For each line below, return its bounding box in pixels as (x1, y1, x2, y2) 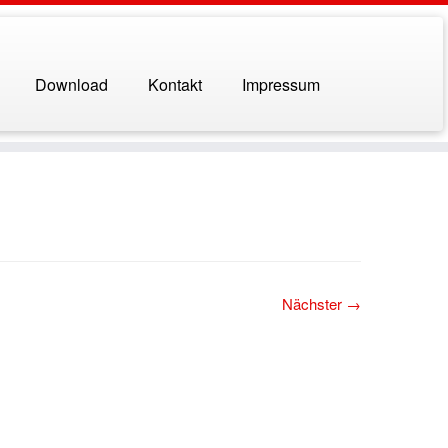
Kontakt (147, 73, 202, 96)
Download (34, 73, 108, 96)
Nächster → (282, 293, 361, 314)
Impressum (241, 73, 320, 96)
